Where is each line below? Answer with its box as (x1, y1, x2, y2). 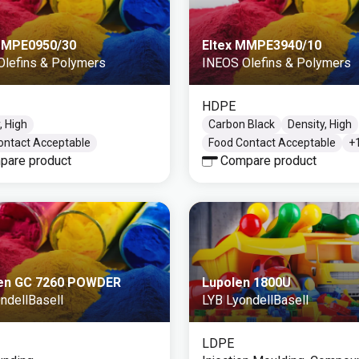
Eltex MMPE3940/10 (202, 38, 321, 53)
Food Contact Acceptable (208, 136, 336, 149)
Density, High (288, 118, 352, 131)
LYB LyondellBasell (202, 292, 309, 308)
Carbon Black (208, 118, 275, 131)
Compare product (220, 153, 317, 168)
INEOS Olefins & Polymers (202, 55, 351, 71)
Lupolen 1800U (202, 275, 291, 290)
